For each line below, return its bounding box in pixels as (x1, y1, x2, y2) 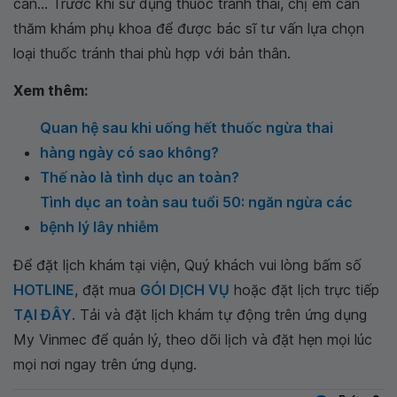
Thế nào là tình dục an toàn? (40, 168, 239, 187)
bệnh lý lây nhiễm (40, 218, 159, 237)
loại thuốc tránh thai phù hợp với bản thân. (13, 44, 291, 63)
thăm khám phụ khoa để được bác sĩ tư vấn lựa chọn (13, 19, 364, 38)
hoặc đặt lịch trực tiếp (230, 281, 379, 300)
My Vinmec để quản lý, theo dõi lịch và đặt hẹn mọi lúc (13, 331, 372, 349)
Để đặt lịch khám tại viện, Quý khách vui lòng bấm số (13, 256, 362, 275)
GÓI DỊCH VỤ (140, 281, 230, 300)
